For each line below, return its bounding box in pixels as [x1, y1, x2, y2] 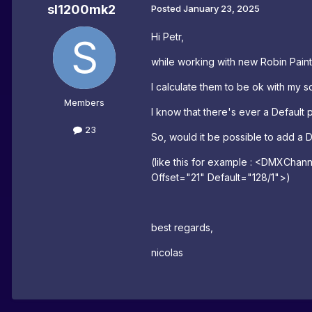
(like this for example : [151, 156, 255, 169]
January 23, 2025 [183, 3, 260, 15]
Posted [151, 3, 183, 15]
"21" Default [186, 171, 240, 184]
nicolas [151, 247, 183, 259]
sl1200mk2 [47, 2, 116, 17]
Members [64, 97, 104, 109]
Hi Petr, [151, 31, 184, 43]
